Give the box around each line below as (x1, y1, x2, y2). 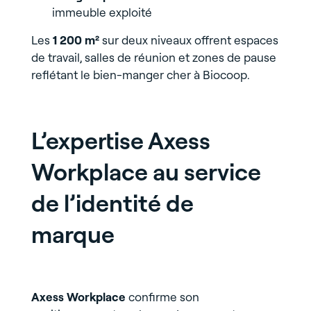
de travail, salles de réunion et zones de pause (31, 50, 276, 65)
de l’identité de (31, 188, 194, 219)
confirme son (125, 289, 199, 305)
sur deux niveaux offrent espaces (99, 33, 278, 48)
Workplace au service (31, 157, 261, 187)
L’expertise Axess (31, 126, 210, 156)
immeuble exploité (51, 5, 152, 20)
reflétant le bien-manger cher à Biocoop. (31, 67, 250, 83)
